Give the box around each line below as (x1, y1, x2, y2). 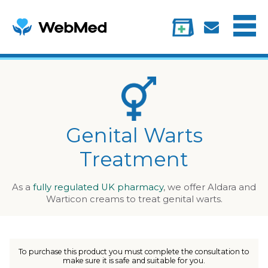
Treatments (20, 67, 81, 78)
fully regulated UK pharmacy (33, 181, 163, 193)
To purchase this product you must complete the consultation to (19, 246, 249, 256)
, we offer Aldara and (163, 181, 256, 193)
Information (104, 67, 166, 78)
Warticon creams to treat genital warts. (45, 193, 223, 205)
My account (190, 67, 250, 78)
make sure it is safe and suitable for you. (63, 255, 205, 265)
